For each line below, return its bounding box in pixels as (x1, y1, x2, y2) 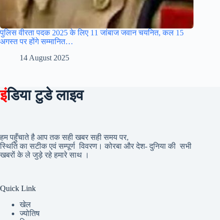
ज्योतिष (20, 209, 40, 218)
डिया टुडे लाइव (7, 87, 83, 104)
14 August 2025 (20, 54, 69, 62)
